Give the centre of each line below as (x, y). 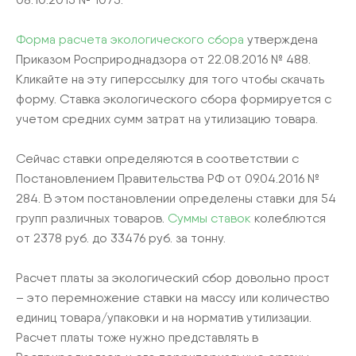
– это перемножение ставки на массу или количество (173, 297)
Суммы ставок (209, 218)
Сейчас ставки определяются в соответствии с (157, 158)
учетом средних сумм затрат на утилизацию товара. (167, 118)
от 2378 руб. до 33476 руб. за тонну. (121, 238)
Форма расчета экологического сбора (130, 39)
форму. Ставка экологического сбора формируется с (174, 99)
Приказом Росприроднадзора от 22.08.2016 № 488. (163, 59)
